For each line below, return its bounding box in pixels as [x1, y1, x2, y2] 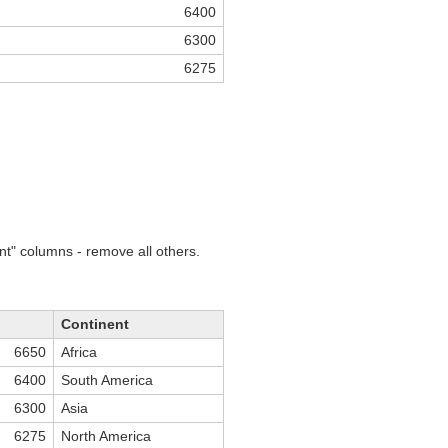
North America [61, 428, 151, 445]
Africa [61, 344, 97, 361]
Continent [61, 316, 129, 333]
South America [61, 372, 153, 389]
